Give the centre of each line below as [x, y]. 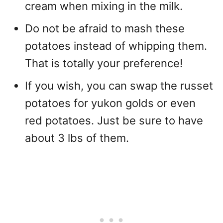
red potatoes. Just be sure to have [114, 120]
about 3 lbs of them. [77, 138]
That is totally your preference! [104, 63]
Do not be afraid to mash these [105, 28]
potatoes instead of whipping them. [116, 46]
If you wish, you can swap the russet [119, 86]
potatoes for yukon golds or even [110, 103]
